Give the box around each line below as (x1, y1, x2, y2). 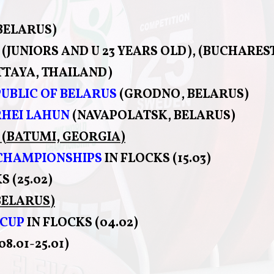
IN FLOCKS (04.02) (27, 213, 138, 232)
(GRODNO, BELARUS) (119, 85, 249, 103)
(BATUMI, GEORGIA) (2, 128, 125, 146)
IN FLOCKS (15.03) (102, 149, 211, 168)
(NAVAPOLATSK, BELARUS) (72, 106, 235, 125)
